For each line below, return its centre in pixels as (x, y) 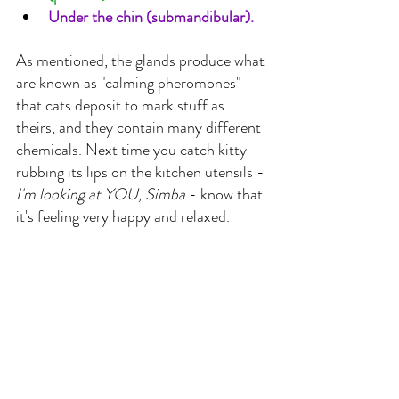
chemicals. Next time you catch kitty (133, 149)
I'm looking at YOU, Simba (102, 194)
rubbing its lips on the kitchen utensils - (142, 171)
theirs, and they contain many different (140, 127)
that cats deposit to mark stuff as (122, 105)
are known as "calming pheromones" (130, 82)
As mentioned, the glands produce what (142, 60)
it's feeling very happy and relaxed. (123, 216)
